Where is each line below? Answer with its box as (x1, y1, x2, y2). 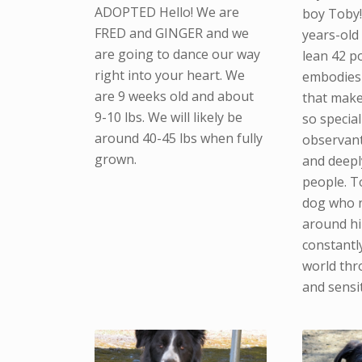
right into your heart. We (95, 65, 246, 84)
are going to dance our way (95, 44, 261, 63)
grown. (95, 149, 137, 168)
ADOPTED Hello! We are (95, 2, 240, 21)
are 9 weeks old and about (95, 86, 255, 105)
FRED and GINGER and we (95, 23, 250, 42)
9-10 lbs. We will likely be (95, 107, 243, 126)
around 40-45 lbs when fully (95, 128, 263, 147)
